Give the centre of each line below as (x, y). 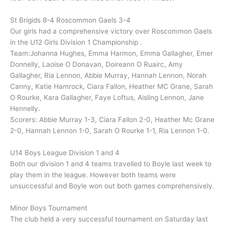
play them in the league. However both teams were (93, 175)
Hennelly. (25, 109)
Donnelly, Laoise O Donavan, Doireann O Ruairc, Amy (96, 65)
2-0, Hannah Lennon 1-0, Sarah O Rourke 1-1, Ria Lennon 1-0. (110, 131)
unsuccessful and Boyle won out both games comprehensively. (112, 186)
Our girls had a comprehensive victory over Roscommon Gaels (111, 31)
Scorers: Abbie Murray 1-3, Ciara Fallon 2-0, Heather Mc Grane (112, 120)
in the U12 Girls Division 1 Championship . (76, 42)
